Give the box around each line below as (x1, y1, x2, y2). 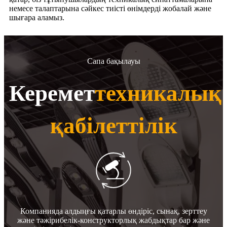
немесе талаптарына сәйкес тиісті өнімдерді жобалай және (9, 4, 211, 13)
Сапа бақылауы (87, 55, 140, 67)
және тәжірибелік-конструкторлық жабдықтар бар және (17, 215, 210, 224)
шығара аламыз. (9, 13, 64, 22)
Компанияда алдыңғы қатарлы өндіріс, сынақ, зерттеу (20, 206, 207, 215)
